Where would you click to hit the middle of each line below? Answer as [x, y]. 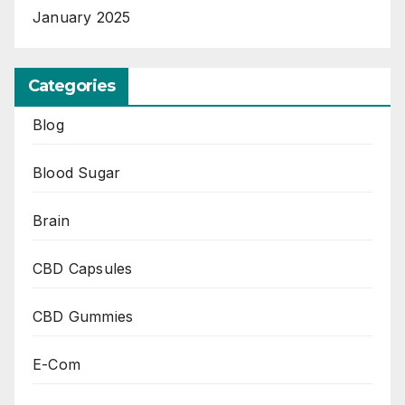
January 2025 [82, 18]
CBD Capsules [83, 268]
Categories [71, 85]
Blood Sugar [77, 172]
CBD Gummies [83, 316]
